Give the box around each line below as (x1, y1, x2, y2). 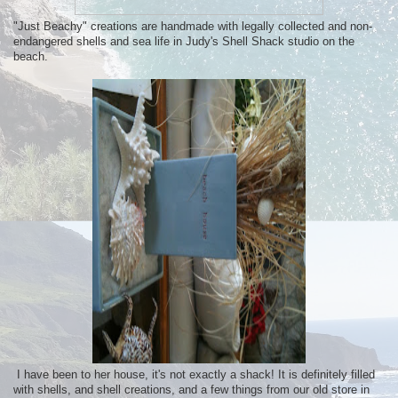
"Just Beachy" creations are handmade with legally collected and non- (13, 19, 372, 33)
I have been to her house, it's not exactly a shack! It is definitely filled (13, 367, 375, 381)
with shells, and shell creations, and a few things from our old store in (13, 382, 370, 396)
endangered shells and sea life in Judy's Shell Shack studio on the (13, 34, 354, 48)
